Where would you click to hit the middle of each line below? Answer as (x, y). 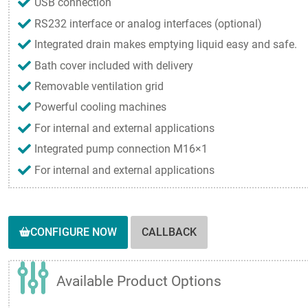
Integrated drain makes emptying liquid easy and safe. (166, 45)
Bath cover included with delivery (114, 65)
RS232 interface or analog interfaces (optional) (148, 23)
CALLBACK (169, 232)
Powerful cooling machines (100, 107)
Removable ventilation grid (99, 86)
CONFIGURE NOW (74, 232)
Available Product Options (139, 282)
